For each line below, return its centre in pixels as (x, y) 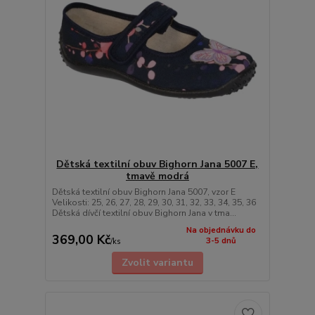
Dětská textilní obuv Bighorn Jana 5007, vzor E (143, 192)
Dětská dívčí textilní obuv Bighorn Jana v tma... (144, 213)
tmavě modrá (157, 176)
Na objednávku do (221, 230)
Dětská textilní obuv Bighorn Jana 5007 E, (157, 164)
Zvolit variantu (157, 263)
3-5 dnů (221, 240)
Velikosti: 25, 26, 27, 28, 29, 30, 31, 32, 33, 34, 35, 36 (154, 202)
